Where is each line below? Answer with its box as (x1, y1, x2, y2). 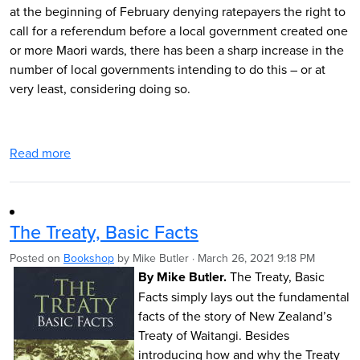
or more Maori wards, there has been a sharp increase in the (10, 41, 344, 59)
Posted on (10, 250, 63, 266)
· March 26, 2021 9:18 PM (189, 250, 315, 266)
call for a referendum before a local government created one (10, 22, 348, 39)
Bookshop (63, 250, 114, 266)
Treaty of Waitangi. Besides (138, 326, 289, 344)
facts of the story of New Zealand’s (138, 307, 332, 325)
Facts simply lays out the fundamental (138, 288, 350, 305)
